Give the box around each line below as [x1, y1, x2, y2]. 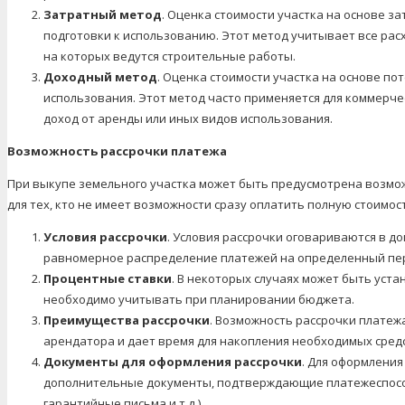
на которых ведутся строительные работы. [43, 47, 296, 64]
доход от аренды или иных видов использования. [43, 109, 333, 127]
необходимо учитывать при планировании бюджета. [43, 290, 354, 307]
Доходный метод [43, 68, 157, 85]
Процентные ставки [43, 269, 172, 287]
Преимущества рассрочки [43, 311, 210, 328]
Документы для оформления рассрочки [43, 353, 302, 370]
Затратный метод [43, 5, 162, 23]
